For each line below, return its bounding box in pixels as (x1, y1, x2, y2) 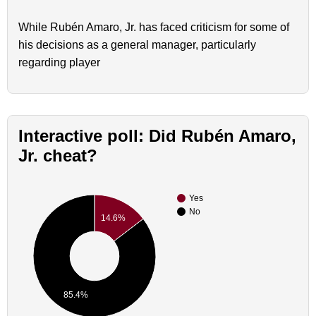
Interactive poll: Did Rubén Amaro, (18, 126, 296, 146)
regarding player (18, 56, 100, 69)
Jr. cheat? (18, 146, 97, 166)
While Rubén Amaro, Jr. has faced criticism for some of (18, 21, 289, 34)
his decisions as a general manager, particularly (18, 39, 256, 51)
